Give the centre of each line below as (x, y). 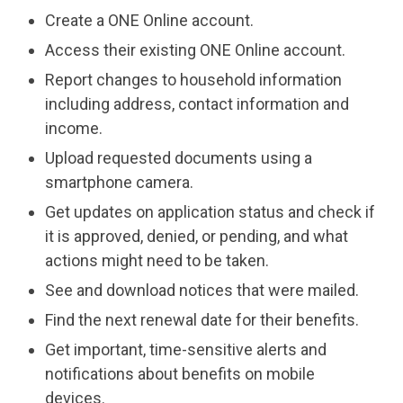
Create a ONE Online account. (149, 20)
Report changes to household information (193, 79)
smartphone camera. (119, 182)
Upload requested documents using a (179, 157)
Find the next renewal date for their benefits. (202, 319)
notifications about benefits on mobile (180, 373)
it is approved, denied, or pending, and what (197, 236)
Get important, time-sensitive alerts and (186, 349)
